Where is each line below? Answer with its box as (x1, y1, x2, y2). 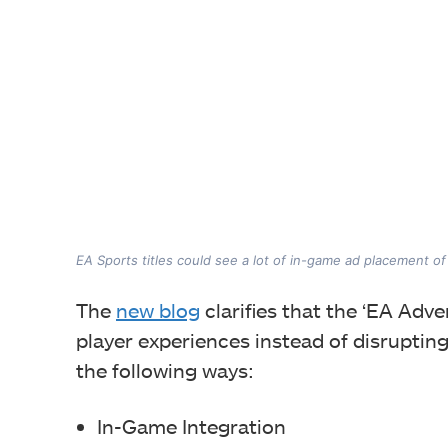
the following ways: (76, 358, 254, 383)
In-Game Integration (97, 414, 286, 439)
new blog (116, 298, 200, 323)
